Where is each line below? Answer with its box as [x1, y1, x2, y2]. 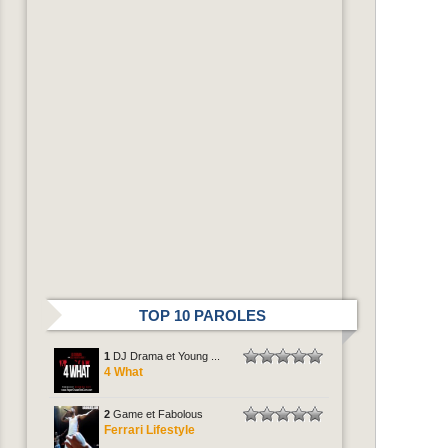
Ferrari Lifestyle [104, 423, 195, 437]
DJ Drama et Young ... [113, 350, 220, 362]
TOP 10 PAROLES [138, 307, 266, 324]
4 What [104, 365, 143, 379]
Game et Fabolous [113, 408, 203, 420]
